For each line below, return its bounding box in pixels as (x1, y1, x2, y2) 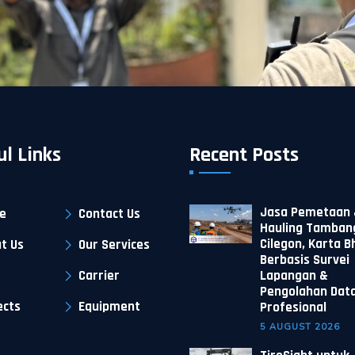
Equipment (78, 298, 140, 315)
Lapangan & (259, 267, 328, 284)
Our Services (78, 236, 150, 254)
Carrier (78, 267, 120, 284)
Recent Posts (189, 142, 299, 168)
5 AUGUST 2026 (259, 321, 340, 332)
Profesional (259, 299, 326, 316)
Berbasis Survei (259, 251, 349, 269)
